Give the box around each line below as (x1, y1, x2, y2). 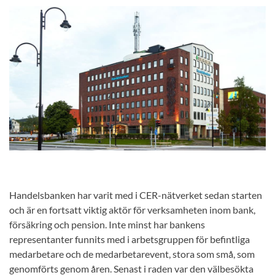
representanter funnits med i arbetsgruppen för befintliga (9, 233, 250, 246)
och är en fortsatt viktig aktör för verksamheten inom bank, (9, 204, 255, 216)
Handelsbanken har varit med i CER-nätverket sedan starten (9, 189, 262, 201)
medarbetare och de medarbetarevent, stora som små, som (9, 248, 255, 260)
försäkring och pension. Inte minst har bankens (9, 219, 205, 231)
